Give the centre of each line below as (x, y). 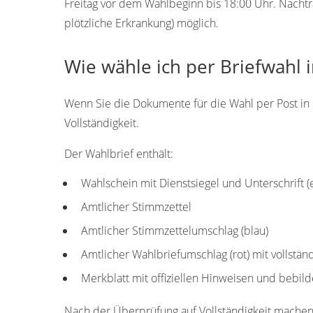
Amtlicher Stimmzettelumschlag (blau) (175, 230)
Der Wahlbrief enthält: (119, 153)
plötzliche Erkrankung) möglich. (141, 23)
